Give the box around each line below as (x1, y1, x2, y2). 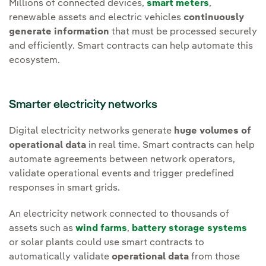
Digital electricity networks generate (9, 126, 174, 136)
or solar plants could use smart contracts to (9, 237, 204, 248)
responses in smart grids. (9, 183, 120, 193)
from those (189, 252, 240, 262)
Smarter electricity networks (9, 99, 160, 111)
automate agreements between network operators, (9, 154, 235, 164)
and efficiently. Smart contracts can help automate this (9, 41, 253, 51)
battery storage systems (132, 223, 247, 233)
